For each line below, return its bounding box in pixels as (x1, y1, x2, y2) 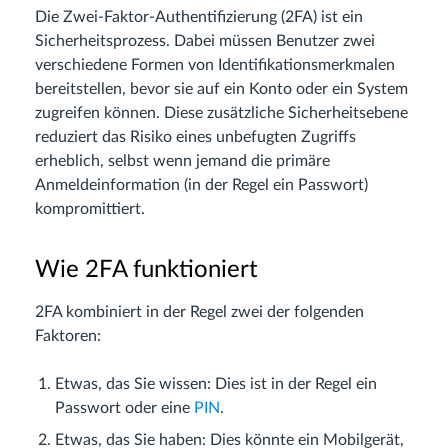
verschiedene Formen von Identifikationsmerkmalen (35, 57, 395, 74)
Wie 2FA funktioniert (35, 258, 258, 283)
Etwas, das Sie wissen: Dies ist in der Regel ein (55, 376, 377, 393)
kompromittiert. (35, 201, 145, 218)
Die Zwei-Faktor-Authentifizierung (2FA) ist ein (35, 9, 363, 26)
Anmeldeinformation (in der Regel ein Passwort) (35, 177, 368, 194)
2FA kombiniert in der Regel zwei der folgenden (35, 304, 364, 321)
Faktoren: (35, 328, 101, 345)
